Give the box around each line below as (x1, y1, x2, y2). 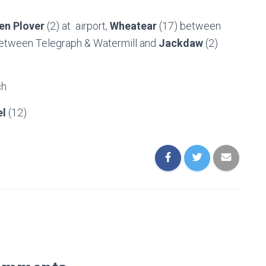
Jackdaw (159, 37, 203, 49)
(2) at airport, (45, 20, 110, 32)
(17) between (157, 20, 221, 32)
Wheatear (110, 20, 157, 32)
